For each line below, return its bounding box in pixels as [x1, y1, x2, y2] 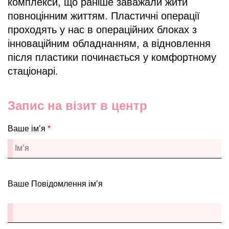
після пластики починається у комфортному [8, 51, 216, 63]
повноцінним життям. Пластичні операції [8, 10, 200, 21]
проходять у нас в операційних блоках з [8, 24, 197, 35]
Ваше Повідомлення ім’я [8, 179, 103, 188]
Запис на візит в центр [8, 98, 147, 112]
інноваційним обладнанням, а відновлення [8, 37, 211, 49]
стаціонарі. [8, 65, 58, 77]
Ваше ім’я [8, 124, 48, 133]
